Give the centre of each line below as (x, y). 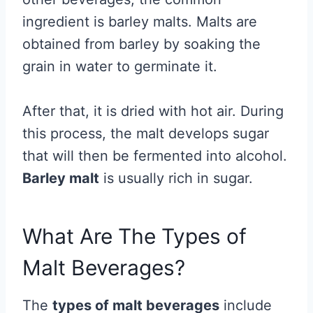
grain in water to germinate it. (120, 67)
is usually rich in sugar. (178, 179)
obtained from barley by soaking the (141, 44)
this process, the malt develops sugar (146, 134)
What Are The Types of (134, 236)
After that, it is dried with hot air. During (153, 111)
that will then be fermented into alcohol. (155, 156)
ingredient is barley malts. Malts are (140, 22)
